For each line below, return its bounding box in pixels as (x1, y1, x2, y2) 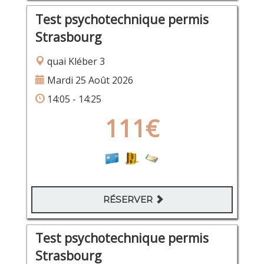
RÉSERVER (103, 194, 155, 206)
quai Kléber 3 (44, 54, 105, 68)
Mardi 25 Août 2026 (44, 73, 133, 87)
